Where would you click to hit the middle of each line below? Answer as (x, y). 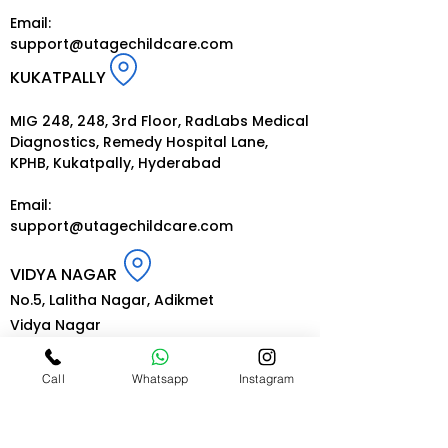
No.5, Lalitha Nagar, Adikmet (112, 300)
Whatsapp (160, 378)
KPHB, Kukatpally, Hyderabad (115, 163)
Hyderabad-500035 (82, 350)
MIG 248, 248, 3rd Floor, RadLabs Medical (159, 121)
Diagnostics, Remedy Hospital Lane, (139, 142)
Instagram (266, 378)
